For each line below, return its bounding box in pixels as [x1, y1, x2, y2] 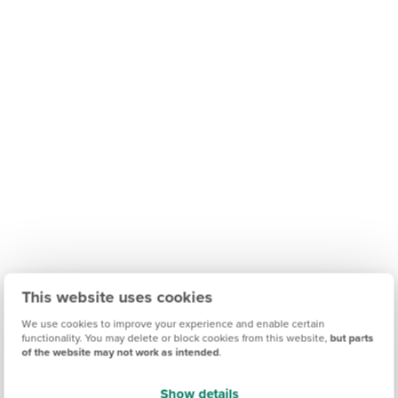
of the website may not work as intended [21, 344, 219, 361]
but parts [330, 330, 374, 346]
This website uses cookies [21, 285, 213, 309]
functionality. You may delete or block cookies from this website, [21, 330, 330, 346]
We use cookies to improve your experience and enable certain [21, 315, 325, 332]
